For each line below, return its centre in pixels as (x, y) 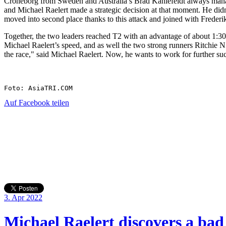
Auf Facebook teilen (37, 102)
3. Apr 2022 (23, 197)
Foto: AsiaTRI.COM (38, 88)
